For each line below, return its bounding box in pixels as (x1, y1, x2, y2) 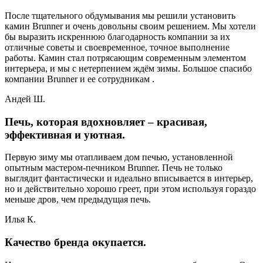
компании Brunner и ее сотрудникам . (5, 73, 154, 84)
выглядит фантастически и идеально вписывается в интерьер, (5, 173, 253, 184)
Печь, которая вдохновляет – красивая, (5, 115, 207, 128)
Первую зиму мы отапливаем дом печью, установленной (5, 152, 233, 163)
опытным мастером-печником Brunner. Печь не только (5, 163, 222, 173)
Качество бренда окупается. (5, 235, 146, 248)
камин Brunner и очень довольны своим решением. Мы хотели (5, 21, 256, 31)
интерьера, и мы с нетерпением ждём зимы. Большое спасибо (5, 63, 252, 73)
